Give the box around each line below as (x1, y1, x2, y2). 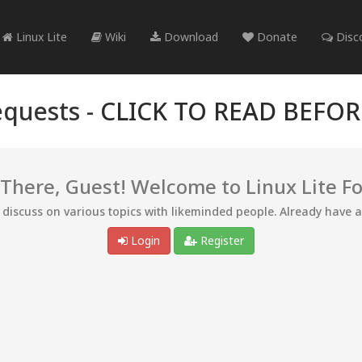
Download (161, 29, 218, 44)
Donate (254, 29, 297, 44)
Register (197, 233, 244, 249)
